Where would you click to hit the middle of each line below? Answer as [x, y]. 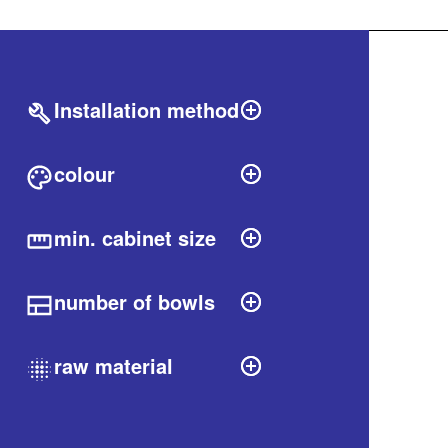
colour [84, 174]
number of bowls [134, 302]
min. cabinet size [135, 238]
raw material [113, 366]
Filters [31, 41]
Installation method [146, 110]
